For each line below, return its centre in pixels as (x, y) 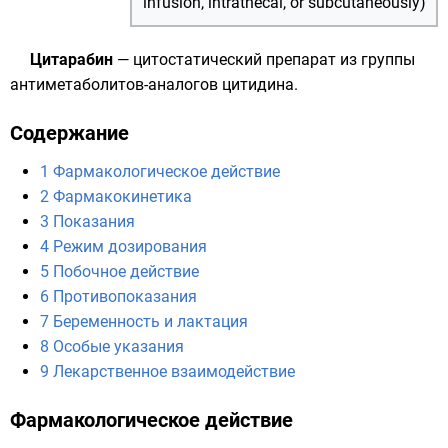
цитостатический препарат (234, 59)
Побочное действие (126, 271)
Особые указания (118, 346)
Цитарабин (71, 59)
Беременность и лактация (150, 321)
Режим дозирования (130, 246)
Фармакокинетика (122, 196)
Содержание (69, 133)
